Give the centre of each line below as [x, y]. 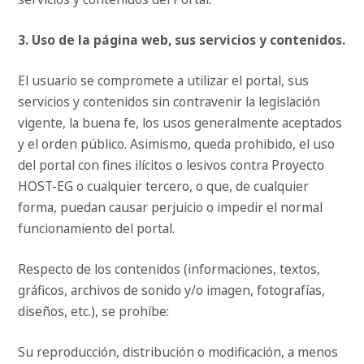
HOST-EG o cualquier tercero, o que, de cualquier [164, 186]
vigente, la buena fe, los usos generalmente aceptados [180, 123]
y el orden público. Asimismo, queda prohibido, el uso [177, 144]
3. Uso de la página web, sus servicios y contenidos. [182, 40]
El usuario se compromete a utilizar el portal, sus [164, 81]
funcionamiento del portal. [97, 229]
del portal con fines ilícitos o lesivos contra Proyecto [171, 165]
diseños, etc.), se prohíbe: [94, 312]
